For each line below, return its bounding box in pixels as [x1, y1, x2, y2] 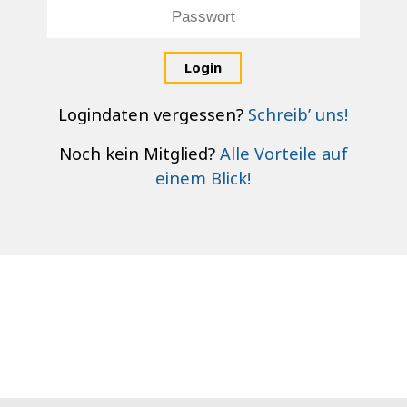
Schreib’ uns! [248, 103, 349, 126]
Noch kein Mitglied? [58, 142, 220, 165]
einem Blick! [155, 166, 252, 190]
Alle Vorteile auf [219, 142, 348, 165]
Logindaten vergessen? [58, 103, 249, 126]
